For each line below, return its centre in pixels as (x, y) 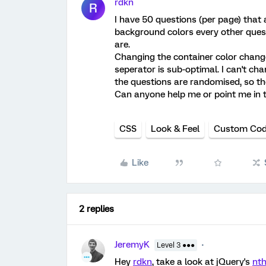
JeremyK (132, 245)
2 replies (96, 209)
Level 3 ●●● (176, 245)
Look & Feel (175, 129)
